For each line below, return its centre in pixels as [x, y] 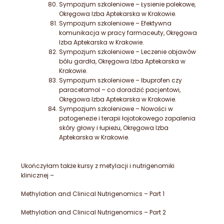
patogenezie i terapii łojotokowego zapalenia [127, 118]
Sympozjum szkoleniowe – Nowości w [116, 109]
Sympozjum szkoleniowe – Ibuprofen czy [120, 80]
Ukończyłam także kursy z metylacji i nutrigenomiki [98, 166]
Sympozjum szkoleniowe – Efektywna [115, 23]
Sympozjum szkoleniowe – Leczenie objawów [127, 52]
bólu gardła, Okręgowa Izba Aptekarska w [122, 61]
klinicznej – [37, 175]
